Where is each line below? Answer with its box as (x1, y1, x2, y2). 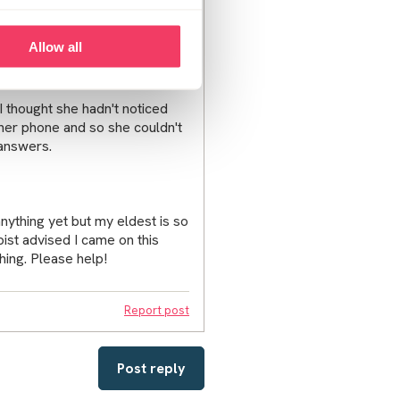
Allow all (29, 38, 83, 54)
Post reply (117, 358, 186, 378)
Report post (124, 302, 189, 318)
